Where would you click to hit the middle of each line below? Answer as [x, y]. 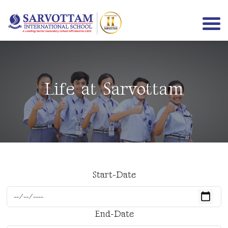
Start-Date [114, 175]
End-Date [114, 214]
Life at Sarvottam [114, 89]
